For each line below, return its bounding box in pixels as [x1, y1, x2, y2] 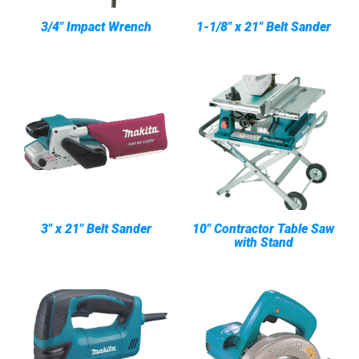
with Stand [233, 235, 293, 250]
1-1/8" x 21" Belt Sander [196, 19, 331, 34]
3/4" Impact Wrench [40, 19, 151, 34]
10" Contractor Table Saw [192, 221, 334, 236]
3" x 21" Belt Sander [40, 221, 151, 236]
